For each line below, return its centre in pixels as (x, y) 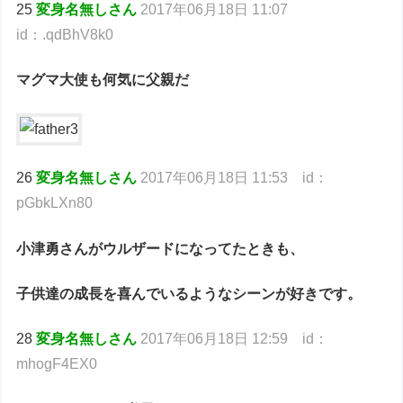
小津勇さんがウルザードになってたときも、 (161, 248)
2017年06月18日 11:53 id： (233, 178)
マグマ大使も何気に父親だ (103, 80)
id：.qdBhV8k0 (65, 34)
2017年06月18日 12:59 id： (235, 339)
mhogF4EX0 (57, 364)
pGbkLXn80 (55, 203)
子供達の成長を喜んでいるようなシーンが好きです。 (189, 293)
